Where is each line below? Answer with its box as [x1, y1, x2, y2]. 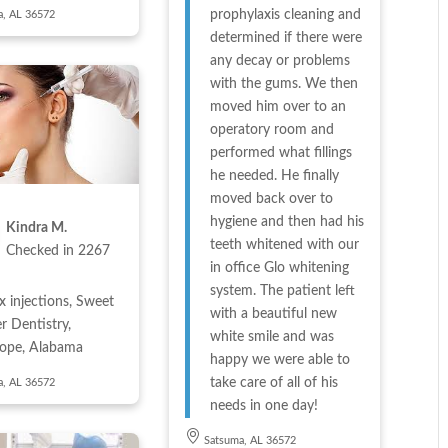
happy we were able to [209, 352, 350, 367]
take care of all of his [209, 375, 338, 390]
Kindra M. [5, 220, 67, 235]
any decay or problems [209, 53, 350, 68]
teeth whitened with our [209, 237, 359, 252]
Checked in [5, 243, 78, 258]
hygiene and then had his [209, 214, 364, 229]
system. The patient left [209, 283, 355, 298]
